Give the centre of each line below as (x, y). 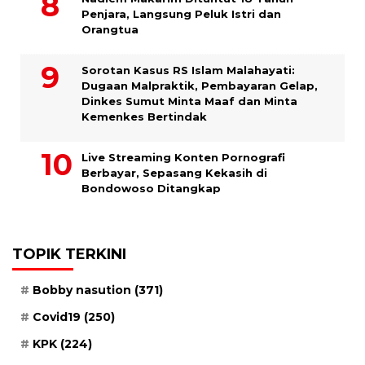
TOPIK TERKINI (69, 255)
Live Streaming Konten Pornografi (183, 158)
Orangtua (110, 30)
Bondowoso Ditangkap (151, 189)
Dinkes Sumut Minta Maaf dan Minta (189, 101)
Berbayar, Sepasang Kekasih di (174, 173)
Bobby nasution (82, 290)
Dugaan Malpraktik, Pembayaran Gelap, (200, 86)
